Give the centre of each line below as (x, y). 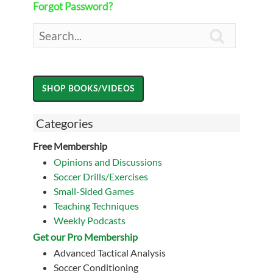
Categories (65, 123)
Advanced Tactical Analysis (110, 253)
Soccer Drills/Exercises (101, 176)
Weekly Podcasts (90, 220)
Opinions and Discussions (108, 162)
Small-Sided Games (94, 191)
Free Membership (70, 146)
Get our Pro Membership (85, 237)
